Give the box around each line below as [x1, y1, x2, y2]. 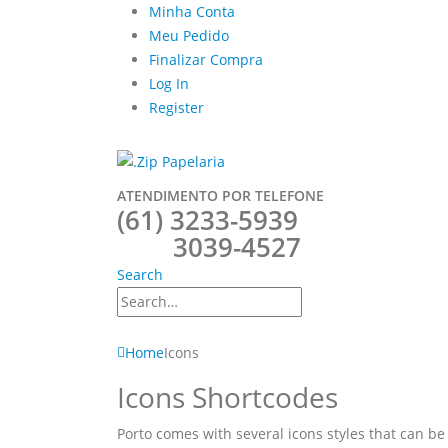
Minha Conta [149, 2, 235, 21]
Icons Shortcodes [117, 378, 338, 417]
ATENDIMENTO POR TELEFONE [117, 186, 324, 206]
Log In [149, 74, 189, 93]
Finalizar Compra [149, 50, 263, 69]
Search [117, 265, 163, 285]
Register [149, 98, 204, 117]
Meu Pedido [149, 26, 229, 45]
